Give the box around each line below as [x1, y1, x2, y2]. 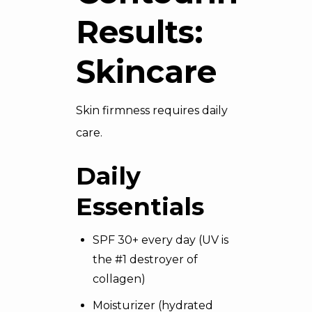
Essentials [76, 192, 204, 221]
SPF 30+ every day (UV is [93, 233, 228, 247]
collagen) [93, 272, 146, 286]
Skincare [76, 52, 217, 91]
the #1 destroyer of [93, 253, 198, 266]
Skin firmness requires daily [76, 104, 228, 117]
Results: [76, 13, 203, 51]
